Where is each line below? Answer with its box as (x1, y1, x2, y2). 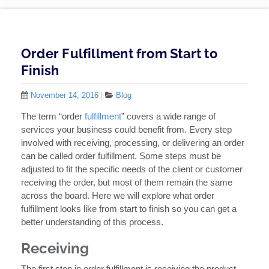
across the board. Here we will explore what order (21, 190, 214, 201)
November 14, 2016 (31, 91, 98, 100)
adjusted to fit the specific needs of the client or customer (21, 164, 243, 175)
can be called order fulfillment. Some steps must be (21, 151, 221, 162)
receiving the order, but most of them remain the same (21, 177, 232, 188)
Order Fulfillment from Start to (21, 46, 217, 62)
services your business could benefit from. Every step (21, 124, 232, 135)
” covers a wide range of (121, 111, 216, 122)
